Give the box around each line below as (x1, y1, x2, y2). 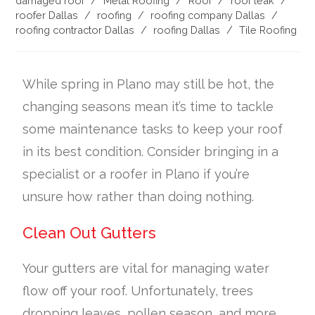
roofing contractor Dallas (15, 23, 135, 36)
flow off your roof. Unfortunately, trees (22, 283, 254, 298)
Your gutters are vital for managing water (22, 260, 270, 276)
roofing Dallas (153, 23, 221, 36)
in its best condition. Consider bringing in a (22, 143, 279, 159)
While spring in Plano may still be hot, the (22, 76, 275, 91)
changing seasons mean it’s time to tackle (22, 98, 274, 114)
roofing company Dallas (150, 8, 266, 21)
